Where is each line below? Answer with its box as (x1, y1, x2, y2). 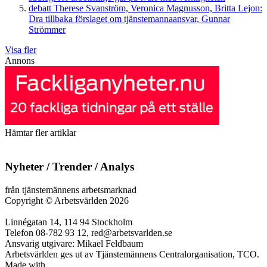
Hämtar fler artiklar (5, 128, 76, 138)
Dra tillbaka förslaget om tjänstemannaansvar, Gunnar (29, 14, 230, 24)
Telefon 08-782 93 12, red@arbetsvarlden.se (5, 227, 172, 238)
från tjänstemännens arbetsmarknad (5, 184, 136, 195)
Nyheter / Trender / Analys (5, 160, 134, 173)
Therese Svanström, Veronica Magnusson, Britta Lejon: (54, 3, 262, 14)
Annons (5, 55, 35, 66)
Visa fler (5, 45, 36, 55)
